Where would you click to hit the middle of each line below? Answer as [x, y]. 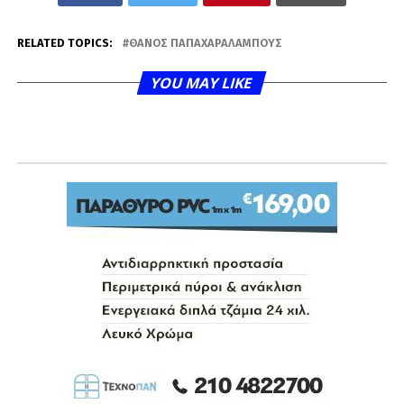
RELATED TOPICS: [64, 42]
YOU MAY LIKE [202, 83]
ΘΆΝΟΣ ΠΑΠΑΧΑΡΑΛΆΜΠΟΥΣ [205, 42]
